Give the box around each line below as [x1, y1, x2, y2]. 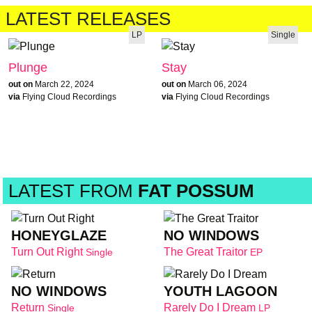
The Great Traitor [163, 245, 250, 258]
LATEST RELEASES [6, 9, 171, 29]
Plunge [8, 60, 47, 75]
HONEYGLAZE [11, 227, 107, 243]
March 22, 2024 [35, 79, 94, 89]
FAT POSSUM [138, 180, 254, 201]
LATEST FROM [8, 180, 138, 201]
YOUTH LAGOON [163, 283, 277, 299]
